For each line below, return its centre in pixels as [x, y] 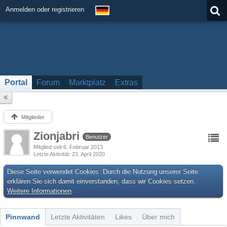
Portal [16, 82]
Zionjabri [58, 136]
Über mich [158, 217]
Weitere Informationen [39, 191]
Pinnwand [23, 217]
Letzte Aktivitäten [78, 217]
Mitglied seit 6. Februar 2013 [68, 147]
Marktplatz [87, 82]
